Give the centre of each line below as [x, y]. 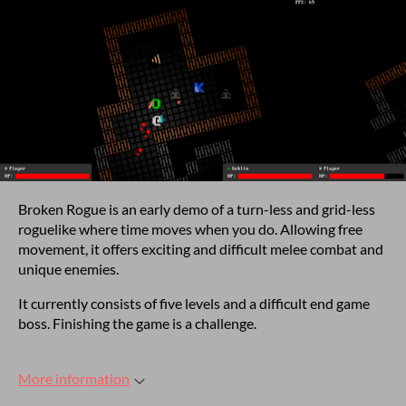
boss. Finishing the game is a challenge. [137, 323]
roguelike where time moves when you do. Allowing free [190, 229]
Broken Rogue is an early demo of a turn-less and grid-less [197, 209]
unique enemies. [68, 269]
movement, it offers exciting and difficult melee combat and [201, 249]
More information [74, 378]
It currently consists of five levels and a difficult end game [194, 303]
